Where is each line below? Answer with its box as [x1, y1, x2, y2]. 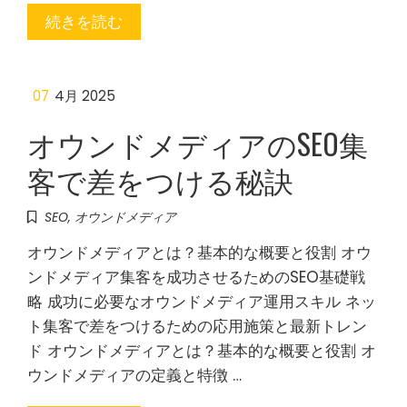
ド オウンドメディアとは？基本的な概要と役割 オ [27, 340, 376, 362]
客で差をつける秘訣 [27, 158, 293, 201]
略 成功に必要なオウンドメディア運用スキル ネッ [27, 291, 376, 313]
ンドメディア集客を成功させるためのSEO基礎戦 [27, 266, 365, 288]
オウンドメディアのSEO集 [27, 122, 368, 164]
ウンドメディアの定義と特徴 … [27, 364, 242, 386]
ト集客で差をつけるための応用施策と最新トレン [27, 315, 367, 337]
